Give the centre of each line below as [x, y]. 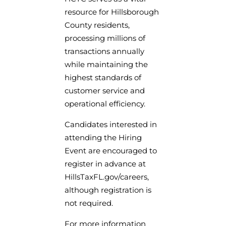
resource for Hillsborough [112, 12]
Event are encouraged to [111, 150]
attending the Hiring [103, 137]
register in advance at [105, 163]
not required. [89, 203]
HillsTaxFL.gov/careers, [107, 177]
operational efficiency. [105, 103]
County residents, [97, 25]
